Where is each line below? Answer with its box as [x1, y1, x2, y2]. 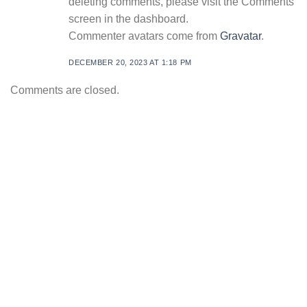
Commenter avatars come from [69, 29, 220, 42]
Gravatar [220, 29, 261, 42]
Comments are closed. [10, 84, 119, 97]
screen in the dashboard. [69, 12, 188, 25]
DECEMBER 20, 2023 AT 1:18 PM [69, 58, 192, 67]
